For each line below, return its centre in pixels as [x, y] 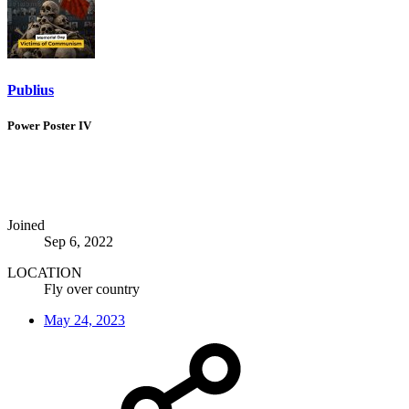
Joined [26, 225]
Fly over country [92, 289]
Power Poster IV [49, 125]
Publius [31, 89]
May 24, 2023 [84, 320]
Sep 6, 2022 [79, 242]
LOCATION [45, 273]
